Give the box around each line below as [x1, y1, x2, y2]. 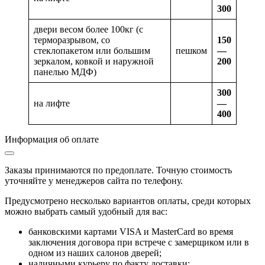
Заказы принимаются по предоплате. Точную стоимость [5, 164, 232, 175]
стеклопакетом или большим [34, 45, 150, 56]
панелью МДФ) [34, 66, 96, 77]
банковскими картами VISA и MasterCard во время [28, 226, 233, 237]
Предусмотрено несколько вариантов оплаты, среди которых [5, 195, 251, 206]
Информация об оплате [5, 134, 99, 144]
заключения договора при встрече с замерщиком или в [28, 237, 249, 247]
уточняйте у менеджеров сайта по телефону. [5, 175, 183, 186]
